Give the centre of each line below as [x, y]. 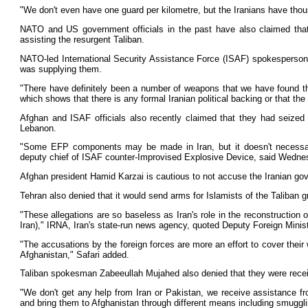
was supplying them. [61, 69]
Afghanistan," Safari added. [75, 254]
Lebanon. [38, 128]
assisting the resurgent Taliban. [82, 40]
